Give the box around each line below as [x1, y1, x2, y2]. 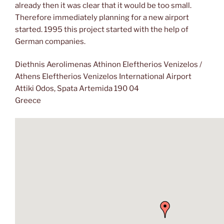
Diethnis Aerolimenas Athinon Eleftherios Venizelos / [15, 60, 202, 69]
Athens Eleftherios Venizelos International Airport [15, 72, 191, 81]
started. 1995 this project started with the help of [15, 24, 188, 34]
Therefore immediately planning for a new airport [15, 12, 189, 22]
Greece [15, 96, 41, 105]
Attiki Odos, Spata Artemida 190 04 [15, 84, 139, 93]
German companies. [15, 36, 85, 46]
